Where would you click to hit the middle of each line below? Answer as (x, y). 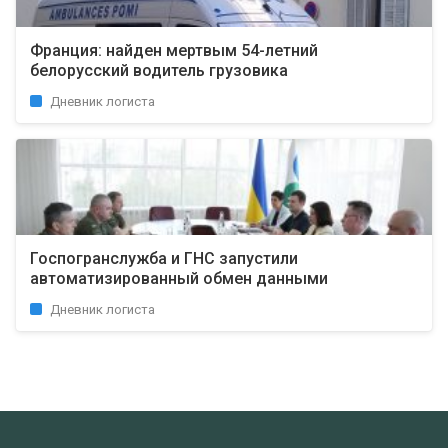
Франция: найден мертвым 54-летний (174, 50)
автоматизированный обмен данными (179, 278)
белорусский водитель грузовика (159, 70)
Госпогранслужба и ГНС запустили (164, 258)
